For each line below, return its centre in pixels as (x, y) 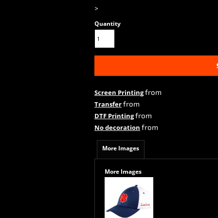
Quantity (108, 24)
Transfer (108, 104)
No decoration (117, 127)
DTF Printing (114, 116)
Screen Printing (119, 92)
